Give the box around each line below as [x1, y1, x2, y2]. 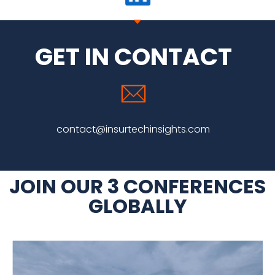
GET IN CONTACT [34, 40, 232, 74]
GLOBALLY [88, 192, 187, 220]
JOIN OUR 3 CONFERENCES [9, 172, 266, 201]
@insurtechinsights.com [96, 122, 210, 137]
